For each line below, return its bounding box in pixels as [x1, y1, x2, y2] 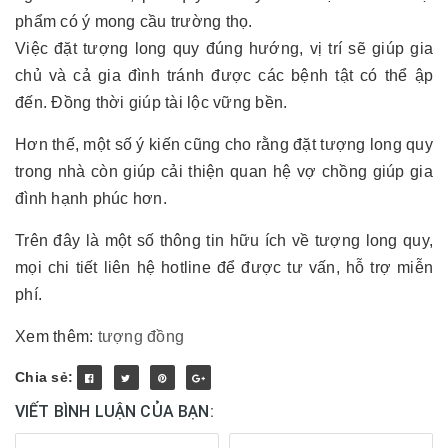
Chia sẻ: [15, 369, 73, 385]
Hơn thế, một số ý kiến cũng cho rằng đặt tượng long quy [15, 136, 433, 153]
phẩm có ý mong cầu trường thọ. [15, 13, 253, 30]
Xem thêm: [15, 328, 98, 345]
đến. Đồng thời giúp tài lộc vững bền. [15, 94, 288, 111]
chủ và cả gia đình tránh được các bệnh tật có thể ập [15, 67, 433, 84]
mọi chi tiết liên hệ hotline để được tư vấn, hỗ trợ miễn [15, 259, 433, 276]
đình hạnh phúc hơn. [15, 190, 167, 207]
